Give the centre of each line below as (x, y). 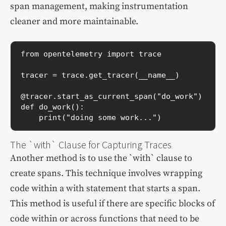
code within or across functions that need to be (105, 218)
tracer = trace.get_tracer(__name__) (100, 75)
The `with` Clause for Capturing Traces (91, 144)
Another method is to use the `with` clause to (101, 158)
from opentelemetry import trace (91, 54)
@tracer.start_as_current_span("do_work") (111, 97)
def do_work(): (52, 107)
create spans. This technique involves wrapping (106, 173)
